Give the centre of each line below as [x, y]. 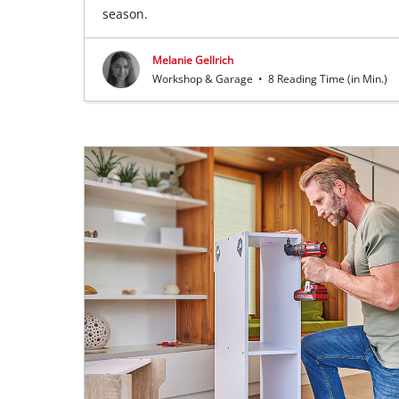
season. [126, 14]
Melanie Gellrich [193, 61]
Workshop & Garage [204, 79]
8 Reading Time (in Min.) [327, 79]
